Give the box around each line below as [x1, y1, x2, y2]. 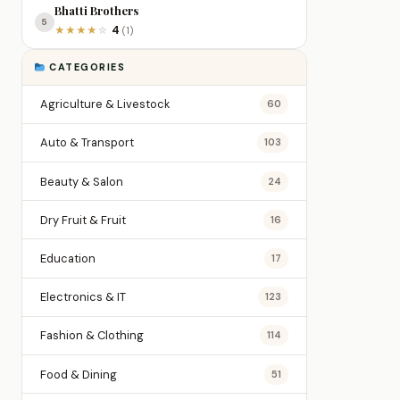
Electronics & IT [40, 289, 126, 305]
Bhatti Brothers [54, 2, 138, 18]
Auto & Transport [40, 135, 134, 151]
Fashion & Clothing [40, 328, 144, 344]
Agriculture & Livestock [40, 96, 170, 112]
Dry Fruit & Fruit [40, 212, 126, 228]
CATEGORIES [45, 61, 126, 74]
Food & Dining [40, 366, 117, 382]
